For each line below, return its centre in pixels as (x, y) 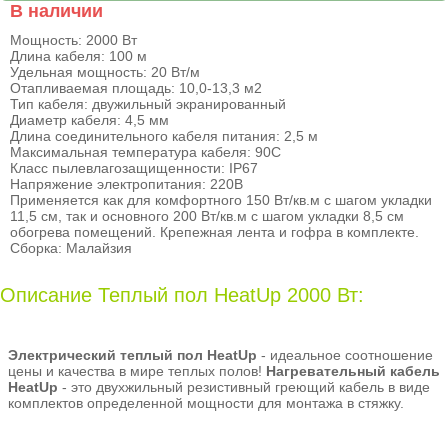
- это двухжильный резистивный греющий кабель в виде (244, 387)
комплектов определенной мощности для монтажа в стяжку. (206, 403)
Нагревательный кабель (353, 371)
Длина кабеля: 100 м (78, 55)
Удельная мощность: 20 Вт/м (105, 71)
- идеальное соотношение (345, 355)
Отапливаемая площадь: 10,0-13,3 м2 (136, 87)
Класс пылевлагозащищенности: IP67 (134, 167)
